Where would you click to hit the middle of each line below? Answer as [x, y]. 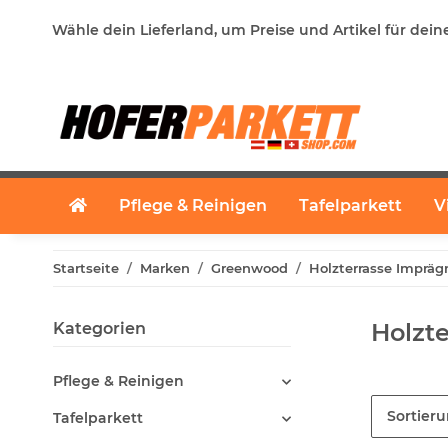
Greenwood [249, 268]
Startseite [86, 268]
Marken [165, 268]
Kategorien [99, 328]
